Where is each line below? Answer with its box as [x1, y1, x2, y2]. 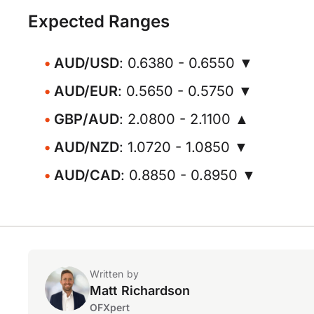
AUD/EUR [54, 83, 118, 100]
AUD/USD [54, 55, 119, 71]
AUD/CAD [54, 167, 121, 184]
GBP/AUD [54, 111, 119, 128]
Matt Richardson [90, 283, 191, 298]
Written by [90, 268, 139, 280]
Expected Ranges [28, 11, 170, 32]
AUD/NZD [54, 139, 119, 156]
